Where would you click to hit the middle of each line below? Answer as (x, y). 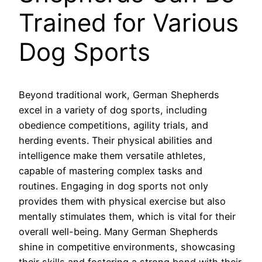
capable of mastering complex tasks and (111, 171)
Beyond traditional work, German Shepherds (119, 95)
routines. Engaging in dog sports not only (113, 186)
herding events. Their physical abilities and (116, 141)
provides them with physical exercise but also (122, 201)
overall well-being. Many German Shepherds (118, 232)
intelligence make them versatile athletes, (112, 156)
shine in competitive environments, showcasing (127, 247)
